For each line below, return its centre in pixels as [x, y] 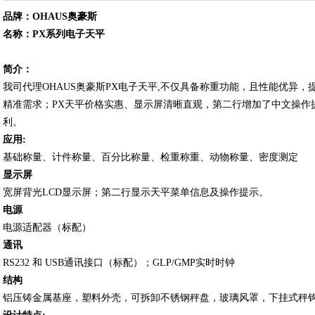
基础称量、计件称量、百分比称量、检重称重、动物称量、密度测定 [150, 157]
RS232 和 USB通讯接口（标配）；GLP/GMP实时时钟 [119, 263]
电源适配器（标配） [47, 227]
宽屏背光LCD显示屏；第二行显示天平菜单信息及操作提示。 [136, 192]
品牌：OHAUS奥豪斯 [50, 17]
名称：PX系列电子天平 [54, 34]
